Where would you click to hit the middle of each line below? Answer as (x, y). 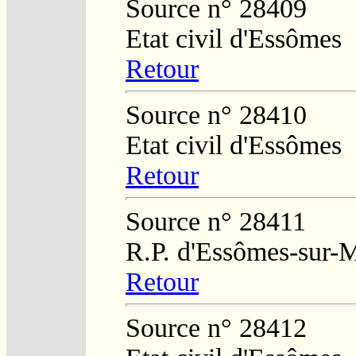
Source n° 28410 (216, 114)
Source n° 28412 (216, 327)
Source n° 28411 (216, 221)
